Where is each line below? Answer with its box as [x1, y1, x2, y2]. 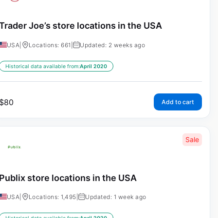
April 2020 [79, 63, 107, 70]
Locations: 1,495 [28, 193, 76, 201]
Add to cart [161, 98, 194, 106]
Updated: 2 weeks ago [80, 41, 145, 49]
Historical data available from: [5, 63, 80, 70]
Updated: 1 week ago [85, 193, 146, 201]
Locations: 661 [28, 41, 71, 49]
